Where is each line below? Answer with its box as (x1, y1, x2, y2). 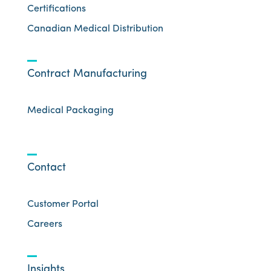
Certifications (27, 4, 86, 15)
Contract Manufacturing (27, 68, 147, 80)
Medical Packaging (27, 106, 114, 116)
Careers (27, 220, 62, 230)
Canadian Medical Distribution (27, 24, 163, 34)
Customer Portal (27, 200, 99, 210)
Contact (27, 162, 66, 174)
